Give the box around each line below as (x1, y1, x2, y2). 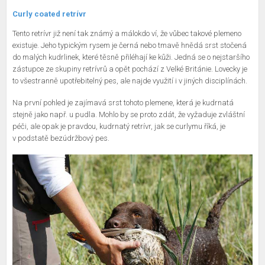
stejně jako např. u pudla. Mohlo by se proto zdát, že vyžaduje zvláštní (12, 109, 245, 119)
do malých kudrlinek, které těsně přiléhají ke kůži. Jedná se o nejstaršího (12, 52, 250, 62)
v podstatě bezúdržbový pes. (12, 133, 109, 143)
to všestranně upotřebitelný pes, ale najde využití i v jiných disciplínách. (12, 76, 247, 85)
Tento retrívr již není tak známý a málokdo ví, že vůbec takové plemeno (12, 28, 241, 38)
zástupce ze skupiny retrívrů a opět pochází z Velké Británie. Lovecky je (12, 64, 247, 73)
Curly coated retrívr (12, 9, 86, 18)
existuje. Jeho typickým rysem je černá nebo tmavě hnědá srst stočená (12, 40, 247, 50)
